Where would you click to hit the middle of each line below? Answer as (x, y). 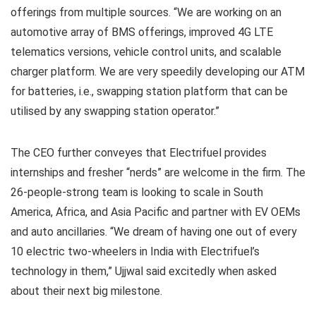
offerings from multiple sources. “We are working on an (146, 12)
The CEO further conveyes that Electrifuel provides (139, 152)
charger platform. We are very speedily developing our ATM (158, 71)
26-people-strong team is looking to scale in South (137, 192)
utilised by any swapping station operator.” (115, 111)
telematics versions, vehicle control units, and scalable (146, 51)
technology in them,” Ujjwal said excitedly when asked (144, 271)
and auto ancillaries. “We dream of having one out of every (154, 231)
